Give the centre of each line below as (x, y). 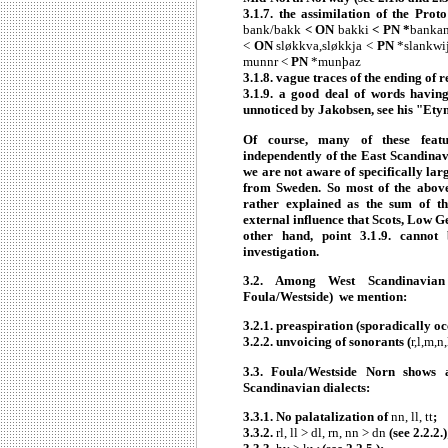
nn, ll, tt (412, 416)
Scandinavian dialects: (306, 387)
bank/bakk (272, 30)
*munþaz (334, 62)
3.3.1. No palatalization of (317, 416)
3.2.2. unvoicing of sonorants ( (327, 342)
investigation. (281, 251)
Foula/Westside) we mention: (325, 296)
